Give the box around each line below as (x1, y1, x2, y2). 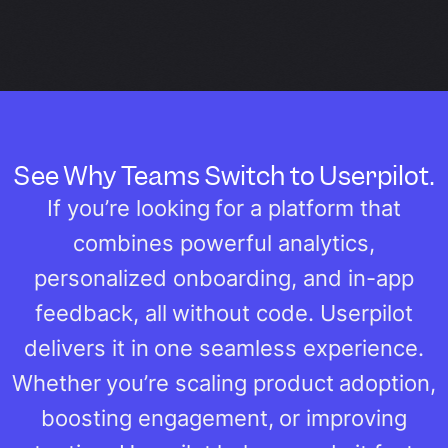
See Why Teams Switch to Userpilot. (13, 158, 435, 193)
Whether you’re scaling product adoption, (11, 369, 437, 396)
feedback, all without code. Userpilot (35, 299, 413, 326)
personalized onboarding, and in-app (34, 264, 414, 291)
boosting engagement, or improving (40, 404, 408, 431)
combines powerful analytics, (73, 229, 375, 256)
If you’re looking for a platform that (47, 194, 401, 221)
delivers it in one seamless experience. (24, 334, 424, 361)
